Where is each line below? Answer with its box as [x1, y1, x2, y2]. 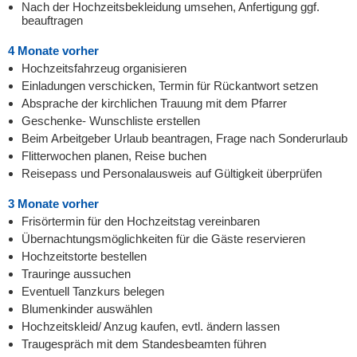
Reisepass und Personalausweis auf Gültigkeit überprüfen [22, 167, 322, 180]
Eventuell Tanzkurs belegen [22, 284, 164, 298]
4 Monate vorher [8, 44, 99, 57]
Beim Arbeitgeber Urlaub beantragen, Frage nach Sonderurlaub [22, 131, 347, 145]
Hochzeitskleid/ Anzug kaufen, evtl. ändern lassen [22, 320, 280, 333]
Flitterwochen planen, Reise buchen [22, 149, 206, 163]
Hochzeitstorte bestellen [22, 249, 147, 263]
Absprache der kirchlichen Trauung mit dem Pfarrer [22, 96, 287, 110]
